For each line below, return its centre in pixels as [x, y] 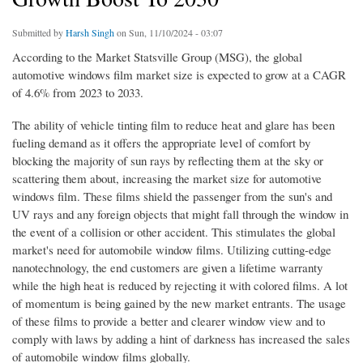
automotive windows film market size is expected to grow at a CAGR [179, 75]
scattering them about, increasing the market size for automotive [167, 179]
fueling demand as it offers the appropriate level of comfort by [161, 143]
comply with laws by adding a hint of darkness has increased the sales [181, 339]
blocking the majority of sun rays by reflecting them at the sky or [168, 161]
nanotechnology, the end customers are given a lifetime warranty [167, 268]
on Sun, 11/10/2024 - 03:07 [169, 33]
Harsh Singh [90, 33]
